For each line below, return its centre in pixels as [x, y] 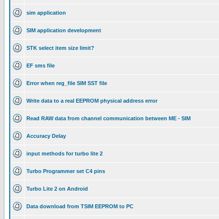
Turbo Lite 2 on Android [57, 189]
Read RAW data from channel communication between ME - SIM [109, 118]
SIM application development [64, 30]
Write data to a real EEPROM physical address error [92, 101]
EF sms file [41, 66]
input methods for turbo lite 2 [65, 153]
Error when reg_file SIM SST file [67, 83]
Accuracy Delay [46, 136]
